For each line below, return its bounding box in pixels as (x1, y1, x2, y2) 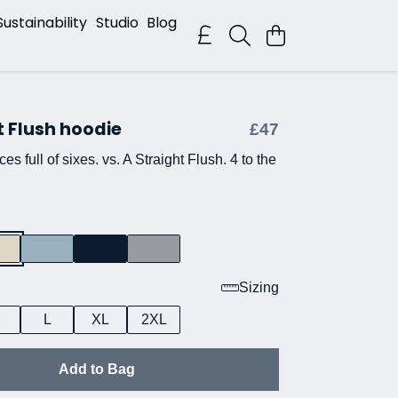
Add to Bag (58, 362, 135, 377)
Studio (95, 12, 139, 34)
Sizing (239, 280, 279, 295)
